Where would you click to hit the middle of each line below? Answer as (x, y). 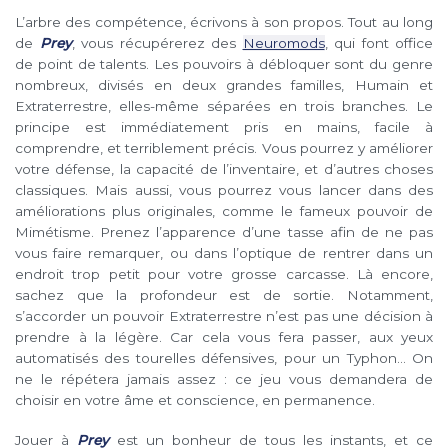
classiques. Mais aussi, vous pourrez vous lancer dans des (224, 189)
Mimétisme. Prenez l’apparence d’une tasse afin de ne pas (224, 231)
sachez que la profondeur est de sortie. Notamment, (224, 294)
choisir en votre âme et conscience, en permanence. (195, 399)
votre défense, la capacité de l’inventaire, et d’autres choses (224, 168)
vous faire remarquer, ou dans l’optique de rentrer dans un (224, 252)
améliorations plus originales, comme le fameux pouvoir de (224, 210)
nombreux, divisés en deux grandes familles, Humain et (224, 84)
